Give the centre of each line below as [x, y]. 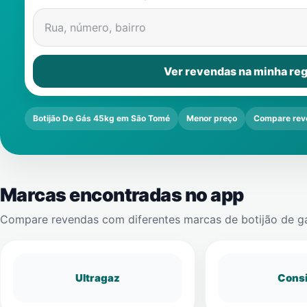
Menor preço [212, 118]
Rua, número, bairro [95, 27]
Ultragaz [97, 278]
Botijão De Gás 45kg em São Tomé [101, 118]
